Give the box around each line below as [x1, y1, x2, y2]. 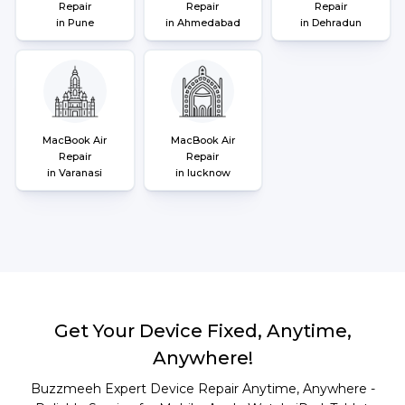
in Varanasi [47, 166, 103, 179]
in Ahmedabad [165, 16, 240, 29]
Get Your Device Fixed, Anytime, [54, 320, 352, 342]
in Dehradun [300, 16, 363, 29]
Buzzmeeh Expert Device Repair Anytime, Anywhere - [31, 381, 375, 397]
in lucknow [174, 166, 231, 179]
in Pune [55, 16, 94, 29]
